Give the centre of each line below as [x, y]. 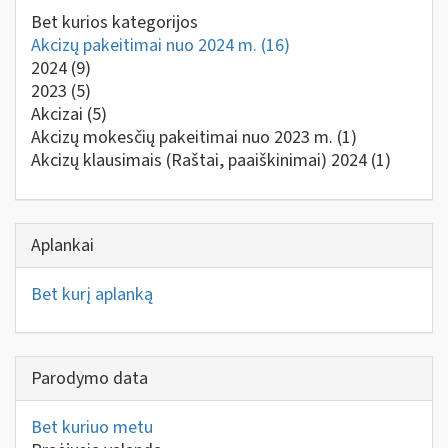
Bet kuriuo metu [92, 427]
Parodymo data [89, 378]
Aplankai [62, 245]
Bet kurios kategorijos [114, 22]
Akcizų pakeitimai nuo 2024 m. [146, 45]
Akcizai [59, 114]
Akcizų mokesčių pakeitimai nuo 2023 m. [184, 137]
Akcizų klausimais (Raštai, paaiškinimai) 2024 [201, 160]
